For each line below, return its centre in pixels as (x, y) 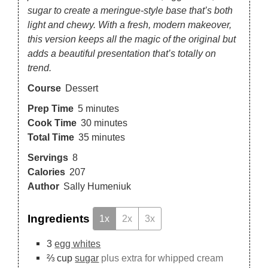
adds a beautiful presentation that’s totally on (122, 53)
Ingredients (60, 219)
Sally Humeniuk (97, 186)
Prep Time (51, 108)
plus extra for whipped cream (162, 258)
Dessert (81, 88)
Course (45, 88)
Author (44, 186)
